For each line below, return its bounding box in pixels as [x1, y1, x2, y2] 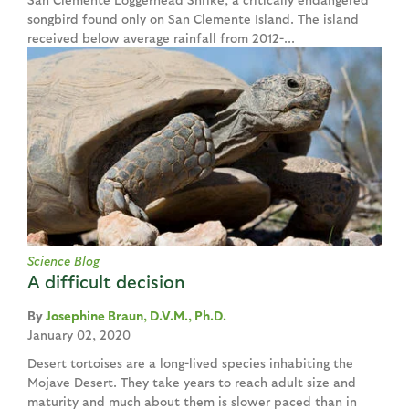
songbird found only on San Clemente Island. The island [27, 11, 359, 27]
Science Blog [27, 252, 100, 268]
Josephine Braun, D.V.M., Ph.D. [46, 307, 226, 323]
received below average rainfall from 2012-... [27, 30, 295, 47]
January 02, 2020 [27, 326, 131, 342]
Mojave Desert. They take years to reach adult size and [27, 373, 356, 390]
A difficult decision [27, 269, 185, 292]
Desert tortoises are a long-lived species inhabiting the [27, 354, 353, 371]
